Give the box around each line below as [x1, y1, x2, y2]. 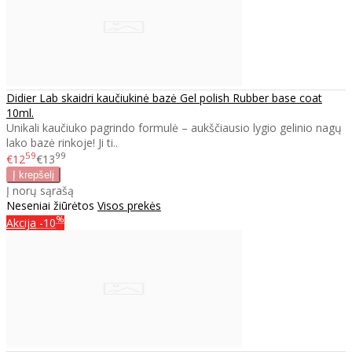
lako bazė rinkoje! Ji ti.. [6, 134, 118, 150]
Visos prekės [97, 198, 161, 214]
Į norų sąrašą [6, 183, 74, 199]
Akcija [6, 215, 36, 231]
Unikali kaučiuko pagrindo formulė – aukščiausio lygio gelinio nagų [6, 119, 342, 135]
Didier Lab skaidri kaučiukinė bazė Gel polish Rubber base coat [6, 90, 322, 105]
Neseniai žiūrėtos [6, 198, 97, 214]
